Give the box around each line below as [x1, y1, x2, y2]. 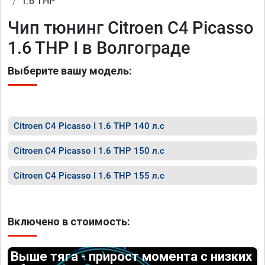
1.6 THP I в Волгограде [8, 38, 190, 58]
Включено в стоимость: [8, 215, 130, 228]
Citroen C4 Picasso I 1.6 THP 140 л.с [14, 121, 164, 131]
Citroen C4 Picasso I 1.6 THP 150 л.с [14, 146, 164, 156]
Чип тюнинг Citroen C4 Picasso [8, 18, 254, 38]
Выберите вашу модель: [8, 64, 132, 77]
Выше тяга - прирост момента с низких [11, 249, 253, 264]
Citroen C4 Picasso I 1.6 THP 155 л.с [14, 170, 164, 181]
